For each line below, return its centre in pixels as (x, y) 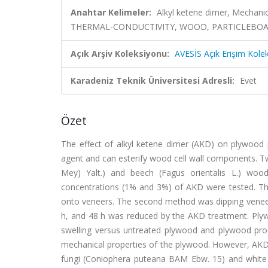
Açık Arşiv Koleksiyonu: (120, 54)
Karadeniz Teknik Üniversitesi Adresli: (153, 80)
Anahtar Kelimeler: (111, 12)
